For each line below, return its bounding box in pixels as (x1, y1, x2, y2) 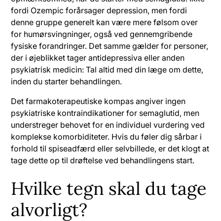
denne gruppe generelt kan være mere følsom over (11, 17, 198, 27)
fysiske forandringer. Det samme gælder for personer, (11, 40, 209, 51)
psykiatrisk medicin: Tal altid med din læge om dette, (11, 64, 204, 74)
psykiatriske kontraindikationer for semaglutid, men (11, 108, 200, 118)
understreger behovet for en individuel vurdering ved (11, 119, 205, 130)
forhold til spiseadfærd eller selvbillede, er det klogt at (11, 143, 210, 153)
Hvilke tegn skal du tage (11, 177, 207, 200)
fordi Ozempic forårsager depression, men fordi (11, 5, 187, 15)
